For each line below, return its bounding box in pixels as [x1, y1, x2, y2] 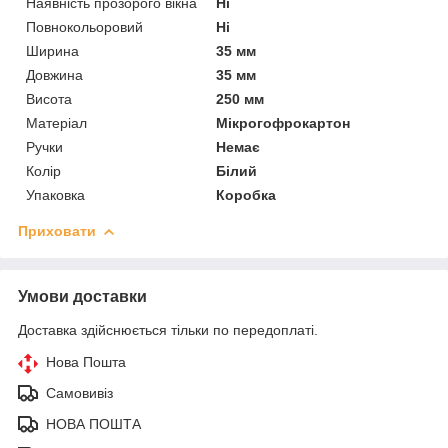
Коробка [216, 186, 277, 203]
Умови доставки [18, 287, 147, 305]
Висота [26, 90, 72, 107]
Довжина [26, 66, 83, 83]
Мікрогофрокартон [216, 114, 351, 131]
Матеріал [26, 114, 87, 131]
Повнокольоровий [26, 18, 143, 35]
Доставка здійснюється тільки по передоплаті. [18, 321, 318, 338]
